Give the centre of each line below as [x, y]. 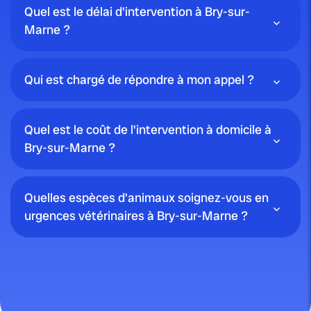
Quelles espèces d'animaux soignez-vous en [146, 198]
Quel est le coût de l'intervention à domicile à [148, 130]
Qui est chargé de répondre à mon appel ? [139, 80]
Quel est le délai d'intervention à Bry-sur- [137, 12]
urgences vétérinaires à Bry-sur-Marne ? [136, 216]
